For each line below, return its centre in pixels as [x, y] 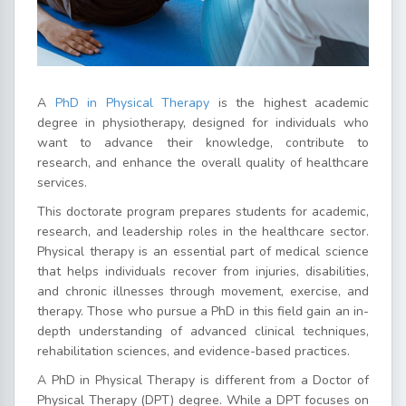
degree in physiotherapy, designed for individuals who [203, 122]
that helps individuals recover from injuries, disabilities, [203, 271]
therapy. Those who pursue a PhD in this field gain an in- [203, 311]
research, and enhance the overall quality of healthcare [203, 162]
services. [64, 182]
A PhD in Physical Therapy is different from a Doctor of [203, 380]
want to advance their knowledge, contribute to [203, 142]
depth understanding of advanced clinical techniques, [203, 331]
